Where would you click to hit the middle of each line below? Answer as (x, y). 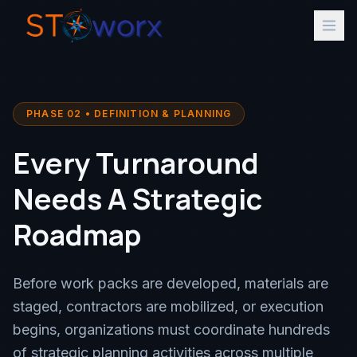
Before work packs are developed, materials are (171, 283)
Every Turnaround (136, 163)
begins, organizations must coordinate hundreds (171, 330)
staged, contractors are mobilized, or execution (168, 306)
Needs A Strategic (137, 199)
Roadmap (77, 235)
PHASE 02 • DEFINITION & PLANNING (129, 114)
